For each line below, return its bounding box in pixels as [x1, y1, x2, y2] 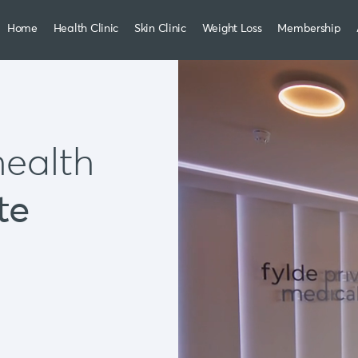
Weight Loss [201, 23, 262, 34]
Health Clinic [53, 23, 119, 34]
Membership [277, 23, 341, 34]
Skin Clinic [133, 23, 186, 34]
